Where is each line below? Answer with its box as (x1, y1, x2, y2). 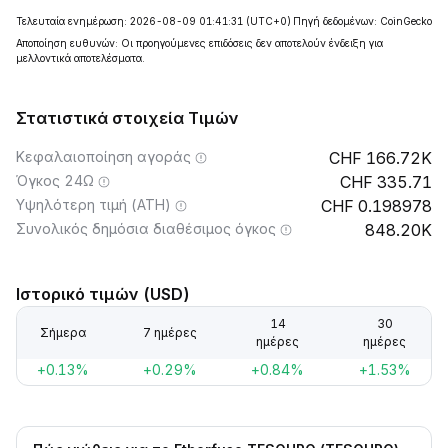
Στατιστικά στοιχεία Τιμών (16, 108, 239, 128)
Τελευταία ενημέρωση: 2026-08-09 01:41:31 (16, 15, 243, 27)
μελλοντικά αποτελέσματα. (16, 52, 145, 64)
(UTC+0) (246, 15, 291, 27)
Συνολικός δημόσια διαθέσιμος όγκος (16, 220, 276, 237)
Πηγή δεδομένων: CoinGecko (293, 15, 432, 27)
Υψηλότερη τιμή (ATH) (16, 196, 171, 213)
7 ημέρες (143, 325, 198, 340)
